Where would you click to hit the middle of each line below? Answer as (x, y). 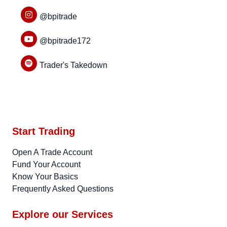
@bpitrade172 (65, 41)
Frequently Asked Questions (63, 189)
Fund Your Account (46, 164)
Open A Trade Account (52, 152)
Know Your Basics (45, 177)
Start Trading (44, 131)
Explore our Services (63, 214)
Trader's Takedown (73, 65)
